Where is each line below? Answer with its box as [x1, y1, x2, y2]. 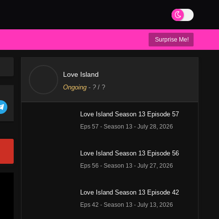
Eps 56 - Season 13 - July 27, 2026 [80, 162, 173, 169]
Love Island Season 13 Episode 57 [80, 110, 179, 118]
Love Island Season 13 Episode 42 [80, 189, 179, 196]
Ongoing [63, 84, 87, 91]
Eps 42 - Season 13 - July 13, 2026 [80, 201, 173, 208]
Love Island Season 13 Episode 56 [80, 150, 179, 157]
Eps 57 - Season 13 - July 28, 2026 [80, 123, 173, 130]
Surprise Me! [153, 36, 189, 43]
